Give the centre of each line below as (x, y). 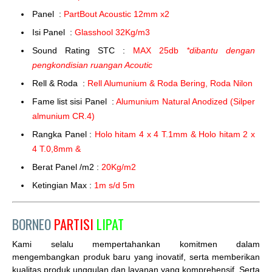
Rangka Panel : (63, 134)
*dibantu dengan (221, 51)
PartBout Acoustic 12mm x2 (117, 14)
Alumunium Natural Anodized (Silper (186, 102)
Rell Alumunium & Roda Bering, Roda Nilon (170, 83)
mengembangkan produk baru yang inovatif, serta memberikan (136, 257)
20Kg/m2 (119, 167)
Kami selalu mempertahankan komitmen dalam (136, 244)
